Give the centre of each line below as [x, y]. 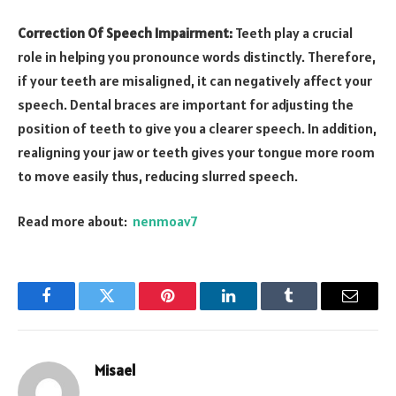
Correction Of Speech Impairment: [126, 32]
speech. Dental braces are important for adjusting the [186, 104]
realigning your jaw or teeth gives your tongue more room [196, 152]
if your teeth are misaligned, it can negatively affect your [195, 80]
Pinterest [194, 309]
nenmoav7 [165, 221]
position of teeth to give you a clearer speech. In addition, [197, 128]
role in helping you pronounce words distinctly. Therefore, [197, 56]
